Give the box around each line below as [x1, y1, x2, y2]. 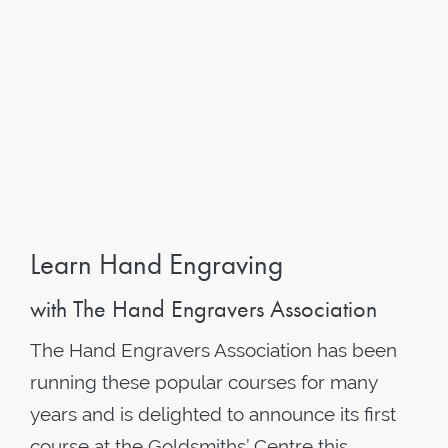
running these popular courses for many [30, 371, 377, 393]
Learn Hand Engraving [30, 246, 283, 283]
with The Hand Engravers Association [30, 293, 377, 324]
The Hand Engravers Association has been [30, 339, 397, 361]
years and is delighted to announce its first [30, 403, 396, 425]
